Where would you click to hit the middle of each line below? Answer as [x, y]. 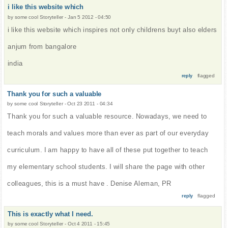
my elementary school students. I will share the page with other [106, 166]
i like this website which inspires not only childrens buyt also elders [112, 30]
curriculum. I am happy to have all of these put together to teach [108, 150]
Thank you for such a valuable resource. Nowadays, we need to [107, 116]
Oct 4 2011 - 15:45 [89, 224]
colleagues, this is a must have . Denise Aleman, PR [89, 183]
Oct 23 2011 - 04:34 [90, 104]
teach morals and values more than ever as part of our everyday [108, 133]
